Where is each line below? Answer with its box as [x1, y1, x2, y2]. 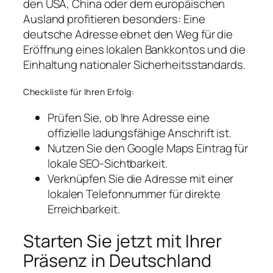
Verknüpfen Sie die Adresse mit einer [48, 171, 234, 187]
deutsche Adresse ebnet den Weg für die [23, 26, 233, 43]
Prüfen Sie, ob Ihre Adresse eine [48, 110, 210, 126]
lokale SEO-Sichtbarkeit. [48, 155, 168, 172]
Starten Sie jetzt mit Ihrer [23, 229, 222, 253]
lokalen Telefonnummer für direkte [48, 186, 221, 202]
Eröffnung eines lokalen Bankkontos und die [23, 41, 246, 58]
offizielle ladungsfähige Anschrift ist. [48, 125, 232, 141]
